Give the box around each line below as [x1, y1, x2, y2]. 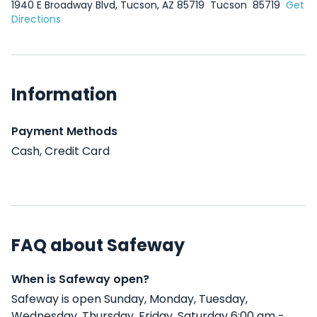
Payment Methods [11, 123, 117, 139]
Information [11, 83, 117, 106]
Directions [11, 12, 61, 26]
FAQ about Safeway [11, 234, 185, 257]
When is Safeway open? [11, 271, 149, 287]
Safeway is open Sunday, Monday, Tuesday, [11, 291, 248, 307]
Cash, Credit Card [11, 143, 110, 159]
